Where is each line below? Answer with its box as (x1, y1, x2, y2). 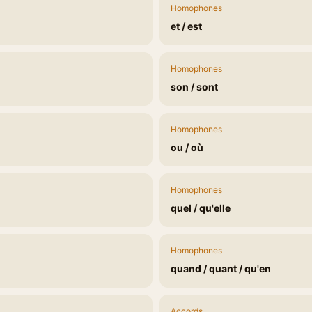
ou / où (171, 141, 203, 153)
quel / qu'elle (171, 202, 231, 214)
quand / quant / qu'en (171, 263, 271, 274)
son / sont (171, 81, 218, 93)
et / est (171, 20, 202, 32)
